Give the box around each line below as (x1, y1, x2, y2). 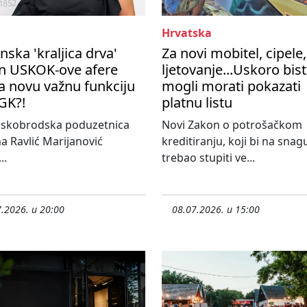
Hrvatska (162, 25, 212, 41)
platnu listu (162, 93, 232, 112)
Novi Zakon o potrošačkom (162, 117, 302, 133)
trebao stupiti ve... (162, 150, 255, 166)
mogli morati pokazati (162, 77, 301, 96)
